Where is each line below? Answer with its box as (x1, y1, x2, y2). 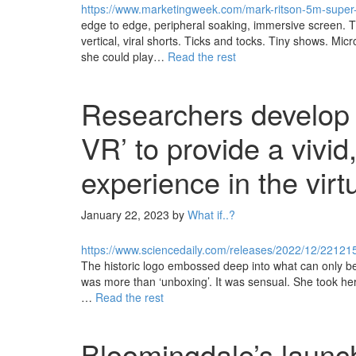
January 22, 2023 (81, 207, 169, 222)
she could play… (81, 48, 168, 64)
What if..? (188, 207, 235, 222)
